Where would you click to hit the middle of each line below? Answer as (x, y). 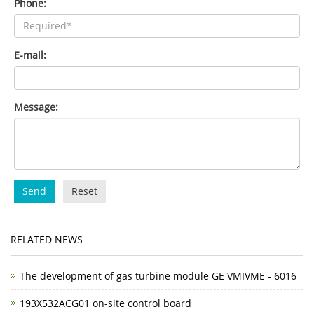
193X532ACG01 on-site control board (105, 303)
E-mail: (30, 55)
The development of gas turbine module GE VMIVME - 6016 (158, 275)
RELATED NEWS (47, 239)
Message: (36, 107)
